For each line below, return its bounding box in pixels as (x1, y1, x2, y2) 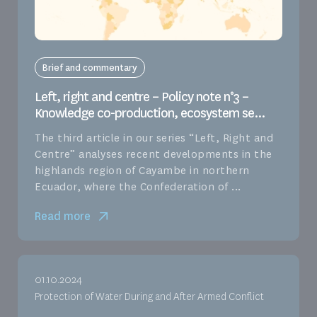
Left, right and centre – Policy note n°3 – (35, 88, 248, 105)
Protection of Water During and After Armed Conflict (35, 289, 264, 304)
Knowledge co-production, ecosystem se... (35, 104, 265, 122)
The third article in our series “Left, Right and (35, 130, 273, 145)
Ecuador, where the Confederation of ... (35, 179, 241, 194)
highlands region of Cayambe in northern (35, 163, 250, 178)
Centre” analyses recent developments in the (35, 146, 272, 161)
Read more (35, 208, 91, 224)
